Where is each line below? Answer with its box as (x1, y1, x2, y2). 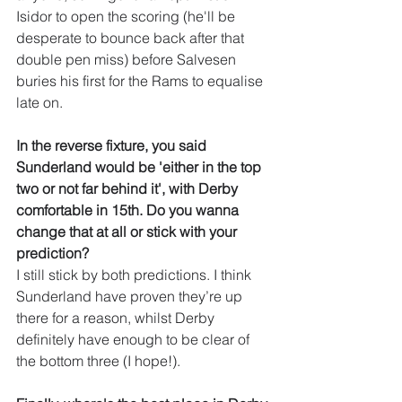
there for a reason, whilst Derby (16, 309, 218, 328)
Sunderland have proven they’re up (16, 287, 246, 306)
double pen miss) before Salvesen (16, 50, 240, 69)
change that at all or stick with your (16, 223, 240, 241)
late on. (16, 93, 63, 112)
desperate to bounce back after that (16, 29, 248, 48)
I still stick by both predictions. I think (16, 266, 255, 284)
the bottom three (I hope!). (16, 352, 180, 371)
